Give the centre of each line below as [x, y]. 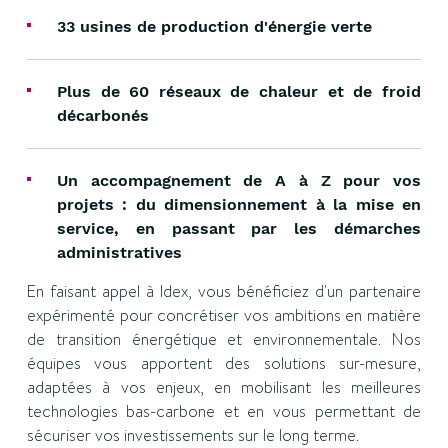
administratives [119, 252]
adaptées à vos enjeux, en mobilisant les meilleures [224, 387]
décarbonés [102, 115]
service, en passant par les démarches [239, 228]
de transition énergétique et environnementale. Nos [224, 339]
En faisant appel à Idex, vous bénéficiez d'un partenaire [224, 291]
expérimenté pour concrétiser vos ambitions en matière [224, 315]
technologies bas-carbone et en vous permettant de [224, 411]
